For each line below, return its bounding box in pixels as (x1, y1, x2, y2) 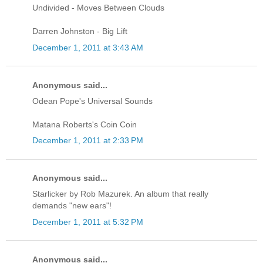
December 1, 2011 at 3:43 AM (32, 42, 143, 52)
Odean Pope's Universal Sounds (32, 96, 153, 106)
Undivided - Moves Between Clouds (32, 3, 164, 13)
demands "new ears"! (32, 201, 112, 211)
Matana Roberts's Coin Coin (32, 119, 137, 129)
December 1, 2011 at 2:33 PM (32, 136, 143, 146)
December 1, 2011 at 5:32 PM (32, 217, 143, 227)
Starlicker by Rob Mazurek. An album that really (32, 189, 208, 199)
